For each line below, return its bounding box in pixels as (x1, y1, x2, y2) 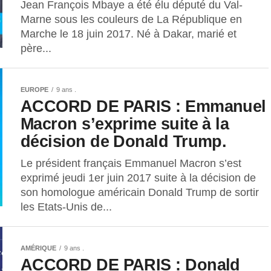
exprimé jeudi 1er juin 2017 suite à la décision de (21, 171, 256, 184)
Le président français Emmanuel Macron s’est (21, 157, 241, 169)
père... (21, 42, 51, 54)
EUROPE (21, 85, 48, 93)
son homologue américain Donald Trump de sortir (21, 186, 259, 198)
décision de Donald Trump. (21, 131, 227, 151)
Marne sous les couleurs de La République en (21, 13, 242, 25)
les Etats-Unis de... (21, 200, 112, 213)
